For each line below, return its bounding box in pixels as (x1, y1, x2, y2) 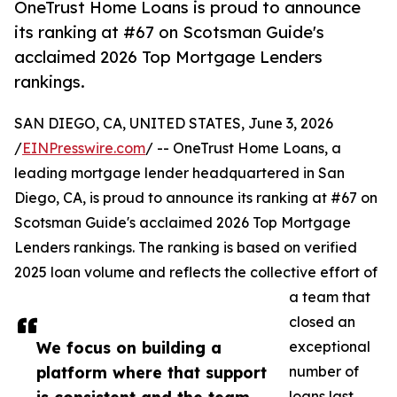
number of (289, 362, 359, 381)
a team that (289, 288, 370, 307)
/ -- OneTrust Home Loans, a (145, 139, 341, 158)
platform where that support (36, 362, 267, 383)
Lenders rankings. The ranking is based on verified (14, 238, 357, 257)
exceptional (289, 338, 370, 356)
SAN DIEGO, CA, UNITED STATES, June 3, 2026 (14, 114, 333, 133)
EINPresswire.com (22, 139, 145, 158)
